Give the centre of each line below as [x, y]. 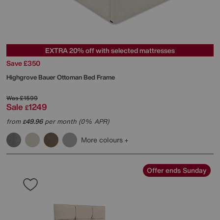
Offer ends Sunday [177, 170]
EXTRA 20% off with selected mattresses [110, 51]
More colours [103, 140]
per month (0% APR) [76, 122]
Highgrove [22, 78]
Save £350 [23, 63]
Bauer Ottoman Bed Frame [77, 78]
